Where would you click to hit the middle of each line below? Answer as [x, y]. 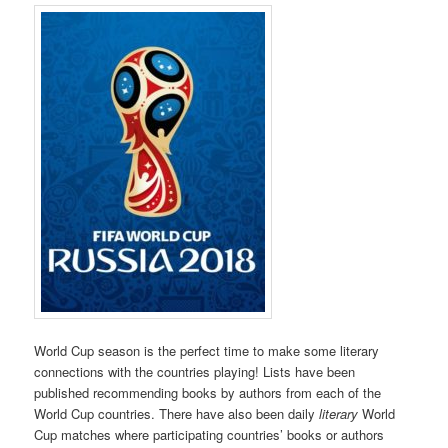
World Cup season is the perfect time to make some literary [207, 350]
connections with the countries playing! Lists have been [195, 371]
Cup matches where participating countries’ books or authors [209, 434]
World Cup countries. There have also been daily [177, 413]
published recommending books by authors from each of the [208, 392]
